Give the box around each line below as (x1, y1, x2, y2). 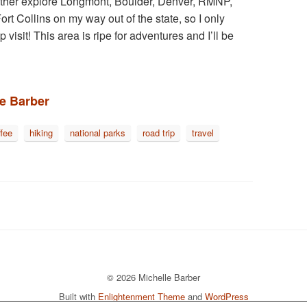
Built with (58, 290, 98, 303)
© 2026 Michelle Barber (107, 271, 200, 284)
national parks (70, 126, 125, 139)
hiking (29, 126, 53, 139)
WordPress (204, 290, 249, 303)
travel (192, 126, 214, 139)
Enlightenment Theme (97, 290, 185, 303)
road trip (143, 126, 175, 139)
